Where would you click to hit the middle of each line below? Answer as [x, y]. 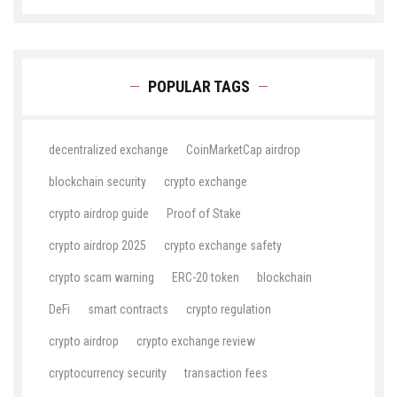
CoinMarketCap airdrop [243, 150]
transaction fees [226, 374]
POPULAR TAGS [198, 87]
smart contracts [128, 310]
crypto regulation [229, 310]
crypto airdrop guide [99, 214]
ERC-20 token [206, 278]
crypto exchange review [196, 342]
